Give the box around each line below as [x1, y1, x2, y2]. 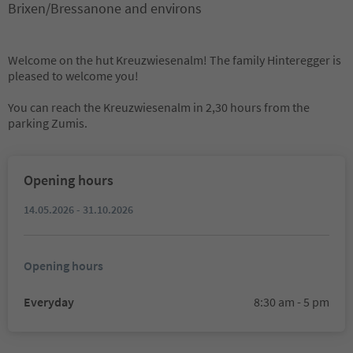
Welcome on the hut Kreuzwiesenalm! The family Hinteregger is [8, 52, 341, 68]
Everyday [24, 294, 74, 310]
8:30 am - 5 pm [254, 294, 329, 310]
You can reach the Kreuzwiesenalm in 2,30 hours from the [8, 99, 310, 115]
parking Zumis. [8, 115, 87, 131]
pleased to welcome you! [8, 68, 139, 84]
